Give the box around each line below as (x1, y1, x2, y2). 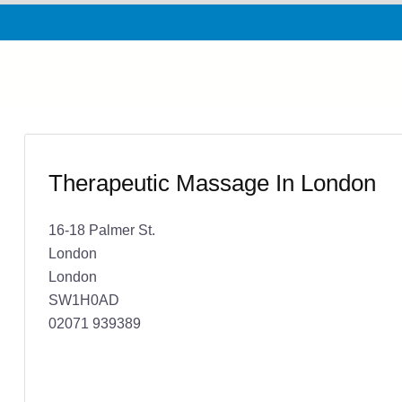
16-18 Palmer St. (48, 221, 155, 238)
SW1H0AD (48, 291, 119, 308)
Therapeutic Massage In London (48, 169, 376, 197)
